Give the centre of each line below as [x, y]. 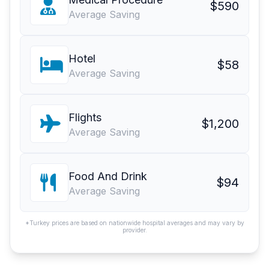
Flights [85, 118]
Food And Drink [108, 177]
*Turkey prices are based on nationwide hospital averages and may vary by [134, 223]
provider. [134, 230]
